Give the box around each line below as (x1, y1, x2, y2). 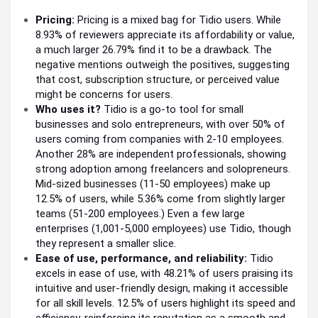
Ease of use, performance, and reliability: (35, 252, 247, 265)
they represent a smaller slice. (35, 237, 176, 251)
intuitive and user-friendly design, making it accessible (35, 282, 288, 295)
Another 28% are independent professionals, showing (35, 148, 286, 161)
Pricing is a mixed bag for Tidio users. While (75, 13, 281, 27)
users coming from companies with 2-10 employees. (35, 133, 284, 146)
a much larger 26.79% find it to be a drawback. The (35, 43, 272, 57)
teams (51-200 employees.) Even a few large (35, 207, 245, 221)
